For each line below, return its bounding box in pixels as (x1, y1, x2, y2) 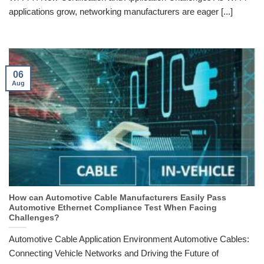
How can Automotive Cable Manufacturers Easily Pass (9, 193, 226, 203)
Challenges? (9, 213, 60, 223)
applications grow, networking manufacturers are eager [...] (9, 6, 233, 16)
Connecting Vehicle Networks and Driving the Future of (9, 247, 219, 258)
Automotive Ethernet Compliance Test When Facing (9, 203, 217, 213)
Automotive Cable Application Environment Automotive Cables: (9, 233, 249, 244)
